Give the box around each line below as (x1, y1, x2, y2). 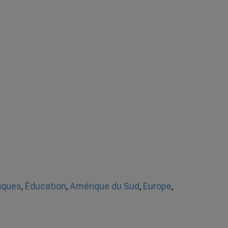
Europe (142, 181, 172, 191)
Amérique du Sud (69, 181, 139, 191)
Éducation (24, 181, 66, 191)
